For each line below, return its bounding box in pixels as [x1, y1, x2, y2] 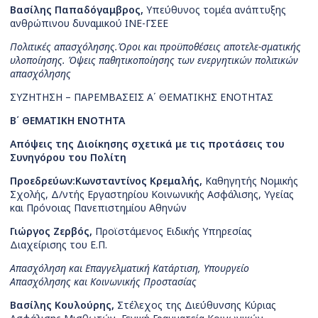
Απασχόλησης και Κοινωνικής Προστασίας [10, 275, 197, 289]
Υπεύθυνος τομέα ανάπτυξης [143, 3, 286, 17]
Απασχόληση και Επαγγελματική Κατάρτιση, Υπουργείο [10, 261, 249, 275]
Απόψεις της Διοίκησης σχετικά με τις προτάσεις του [10, 137, 285, 151]
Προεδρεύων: [10, 174, 75, 188]
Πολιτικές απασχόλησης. [10, 40, 118, 54]
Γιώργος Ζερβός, [10, 224, 92, 238]
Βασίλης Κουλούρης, [10, 298, 114, 312]
